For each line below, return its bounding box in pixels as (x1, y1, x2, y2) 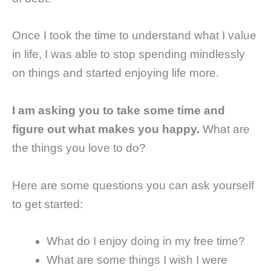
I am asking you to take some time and (12, 104, 225, 117)
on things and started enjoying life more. (12, 67, 219, 80)
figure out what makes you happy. (12, 123, 200, 136)
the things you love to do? (12, 142, 146, 155)
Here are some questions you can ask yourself (12, 178, 254, 192)
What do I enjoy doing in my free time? (47, 235, 246, 248)
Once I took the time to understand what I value (12, 29, 256, 42)
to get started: (12, 197, 83, 211)
